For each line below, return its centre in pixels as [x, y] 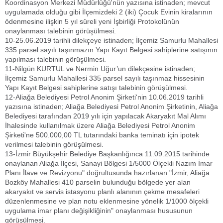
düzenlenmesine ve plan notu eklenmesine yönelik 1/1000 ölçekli [107, 201]
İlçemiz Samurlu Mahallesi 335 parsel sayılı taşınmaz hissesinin [105, 78]
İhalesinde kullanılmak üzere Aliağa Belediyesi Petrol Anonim [100, 125]
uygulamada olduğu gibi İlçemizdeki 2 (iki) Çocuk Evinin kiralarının [109, 12]
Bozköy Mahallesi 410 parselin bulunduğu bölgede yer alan [98, 182]
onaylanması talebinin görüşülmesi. [60, 31]
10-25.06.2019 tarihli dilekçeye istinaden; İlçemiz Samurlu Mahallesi [111, 40]
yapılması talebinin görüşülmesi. [56, 59]
